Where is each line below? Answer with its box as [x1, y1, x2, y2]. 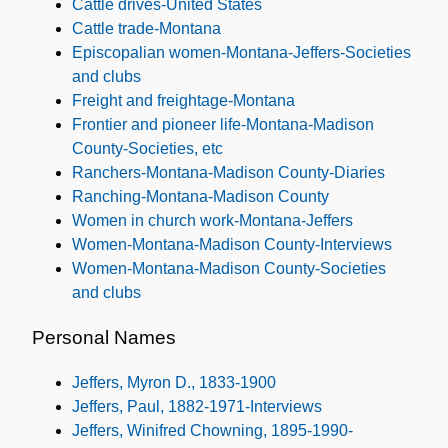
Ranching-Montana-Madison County [72, 188, 329, 206]
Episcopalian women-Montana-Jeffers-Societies [72, 44, 411, 62]
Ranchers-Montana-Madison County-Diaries [72, 164, 385, 182]
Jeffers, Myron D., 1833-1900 [72, 374, 276, 392]
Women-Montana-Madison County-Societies [72, 260, 386, 278]
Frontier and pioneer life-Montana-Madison [72, 116, 374, 134]
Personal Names [32, 327, 176, 349]
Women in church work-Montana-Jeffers [72, 212, 353, 230]
